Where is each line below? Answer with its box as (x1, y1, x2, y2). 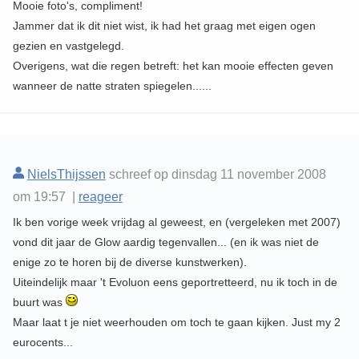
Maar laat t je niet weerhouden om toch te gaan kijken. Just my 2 (12, 316, 341, 329)
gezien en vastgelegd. (12, 39, 124, 53)
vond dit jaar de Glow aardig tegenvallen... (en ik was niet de (12, 236, 319, 249)
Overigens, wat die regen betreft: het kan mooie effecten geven (12, 59, 333, 73)
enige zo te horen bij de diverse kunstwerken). (12, 256, 247, 269)
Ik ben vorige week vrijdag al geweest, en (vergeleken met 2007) (12, 216, 341, 229)
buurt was (12, 296, 66, 309)
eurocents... (12, 336, 73, 349)
